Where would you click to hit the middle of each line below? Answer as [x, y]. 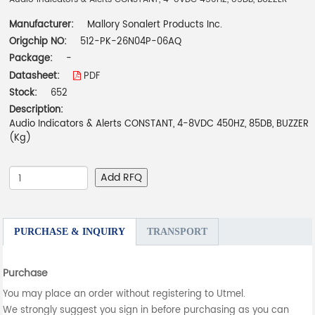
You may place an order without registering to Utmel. [124, 295]
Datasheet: [36, 77]
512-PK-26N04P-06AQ [131, 42]
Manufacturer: [43, 25]
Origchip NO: [38, 42]
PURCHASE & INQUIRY [70, 232]
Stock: [24, 94]
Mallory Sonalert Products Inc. [155, 25]
